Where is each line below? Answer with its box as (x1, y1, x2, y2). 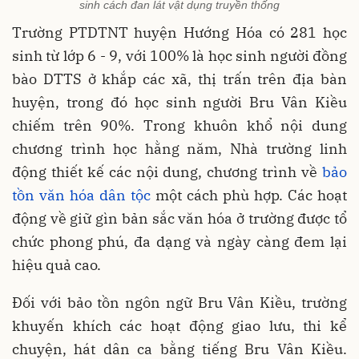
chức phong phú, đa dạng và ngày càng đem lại (12, 232, 347, 251)
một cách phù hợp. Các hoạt (155, 185, 347, 204)
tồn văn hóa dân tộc (12, 185, 155, 204)
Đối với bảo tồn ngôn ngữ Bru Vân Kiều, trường (12, 292, 347, 312)
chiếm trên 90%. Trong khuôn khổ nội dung (12, 115, 347, 135)
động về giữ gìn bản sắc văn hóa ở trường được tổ (12, 208, 347, 228)
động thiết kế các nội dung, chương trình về (12, 162, 322, 181)
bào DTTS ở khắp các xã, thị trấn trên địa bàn (12, 69, 347, 88)
